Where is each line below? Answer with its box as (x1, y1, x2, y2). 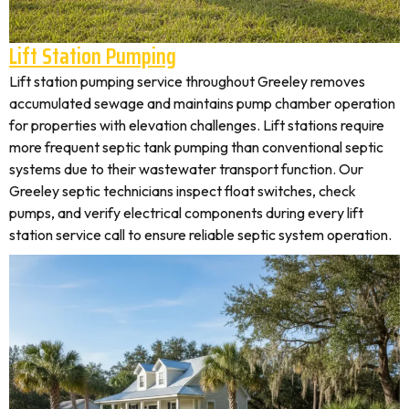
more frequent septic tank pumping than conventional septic (9, 138, 383, 156)
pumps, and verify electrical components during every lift (9, 204, 363, 222)
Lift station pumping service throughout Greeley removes (9, 72, 365, 90)
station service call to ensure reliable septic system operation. (9, 225, 392, 244)
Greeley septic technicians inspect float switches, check (9, 182, 356, 200)
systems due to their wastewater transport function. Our (9, 160, 363, 178)
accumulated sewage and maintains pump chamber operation (9, 94, 395, 112)
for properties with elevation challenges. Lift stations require (9, 116, 384, 134)
